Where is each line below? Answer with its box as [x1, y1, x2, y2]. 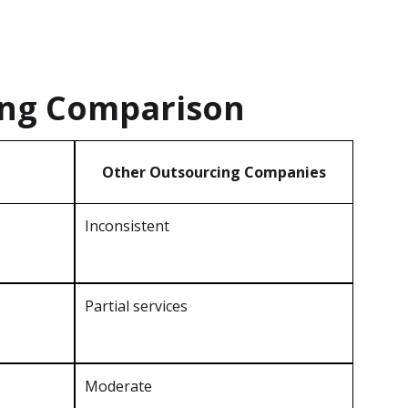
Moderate [85, 376, 152, 397]
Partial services [85, 296, 188, 317]
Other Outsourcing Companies [102, 162, 326, 183]
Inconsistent [85, 216, 169, 237]
